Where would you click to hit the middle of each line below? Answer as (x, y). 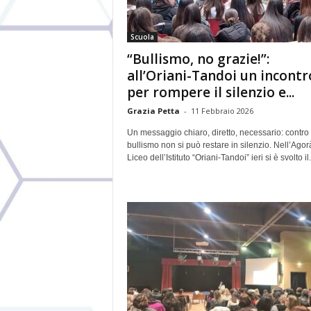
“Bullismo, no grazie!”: (198, 59)
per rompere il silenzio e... (210, 92)
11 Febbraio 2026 (222, 111)
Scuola (142, 37)
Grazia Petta (153, 111)
